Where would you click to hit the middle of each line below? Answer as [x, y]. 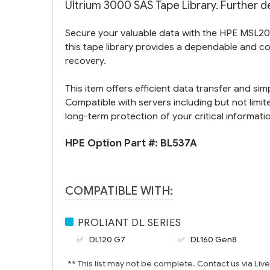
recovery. [86, 61]
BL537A [179, 143]
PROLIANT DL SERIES [129, 223]
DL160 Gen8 [214, 240]
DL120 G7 [108, 240]
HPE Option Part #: [113, 143]
